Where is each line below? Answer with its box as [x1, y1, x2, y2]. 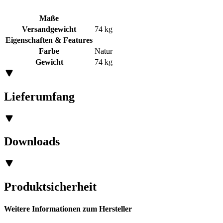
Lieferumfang [4, 90, 75, 103]
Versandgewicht [22, 24, 76, 33]
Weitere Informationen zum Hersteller [4, 204, 132, 213]
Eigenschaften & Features [5, 35, 93, 44]
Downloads [4, 135, 60, 148]
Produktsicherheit [4, 180, 97, 194]
